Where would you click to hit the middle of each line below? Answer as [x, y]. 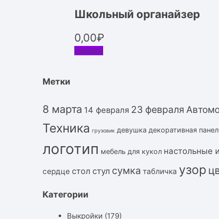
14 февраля [107, 110]
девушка [132, 130]
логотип [71, 149]
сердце [56, 171]
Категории [66, 195]
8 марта [62, 109]
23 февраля [158, 109]
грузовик [103, 131]
